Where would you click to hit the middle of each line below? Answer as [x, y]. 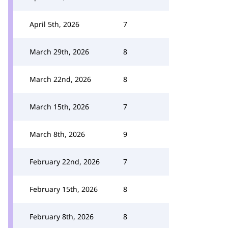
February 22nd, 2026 [65, 162]
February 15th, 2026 [64, 189]
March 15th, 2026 [59, 107]
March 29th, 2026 [59, 52]
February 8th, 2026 [62, 217]
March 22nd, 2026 [60, 79]
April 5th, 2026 [54, 24]
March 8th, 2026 [57, 134]
